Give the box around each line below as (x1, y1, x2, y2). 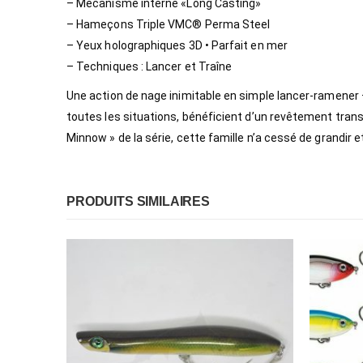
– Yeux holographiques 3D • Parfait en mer (66, 38, 288, 52)
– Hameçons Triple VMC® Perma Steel (66, 17, 271, 31)
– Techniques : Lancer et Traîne (66, 59, 233, 73)
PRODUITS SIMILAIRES (66, 194, 210, 208)
